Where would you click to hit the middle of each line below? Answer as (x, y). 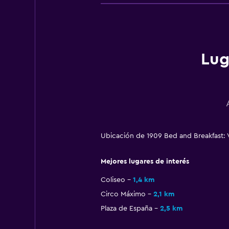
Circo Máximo (123, 194)
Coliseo (113, 180)
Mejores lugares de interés (145, 162)
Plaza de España (126, 209)
